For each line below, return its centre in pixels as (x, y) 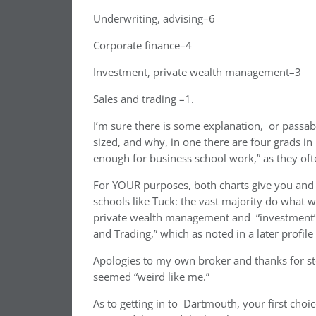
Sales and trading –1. (144, 99)
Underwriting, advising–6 (154, 19)
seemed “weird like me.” (151, 277)
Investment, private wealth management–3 (197, 72)
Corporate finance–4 (142, 45)
